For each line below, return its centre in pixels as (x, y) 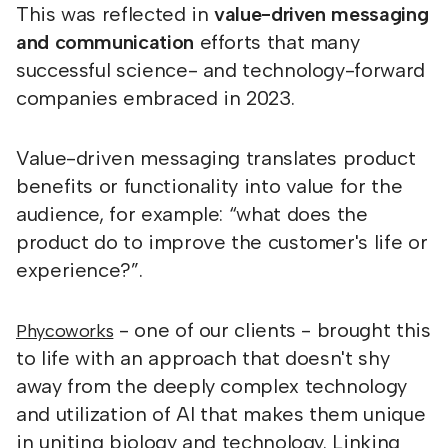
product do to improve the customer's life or (222, 242)
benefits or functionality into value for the (209, 186)
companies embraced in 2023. (158, 98)
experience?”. (82, 270)
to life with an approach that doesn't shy (203, 358)
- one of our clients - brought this (272, 330)
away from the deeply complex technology (211, 386)
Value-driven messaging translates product (216, 158)
